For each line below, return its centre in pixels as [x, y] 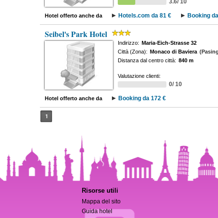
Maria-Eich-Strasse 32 [169, 43]
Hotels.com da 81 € [145, 16]
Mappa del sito [101, 201]
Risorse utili [100, 191]
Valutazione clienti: [139, 76]
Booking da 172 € [142, 98]
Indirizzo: [128, 43]
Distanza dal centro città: [147, 60]
